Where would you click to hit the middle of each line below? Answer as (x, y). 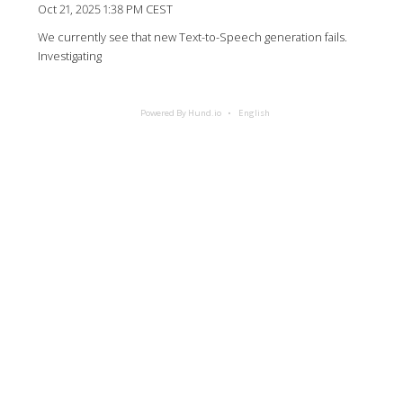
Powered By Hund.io (181, 113)
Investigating (69, 56)
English (254, 113)
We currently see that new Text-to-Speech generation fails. (192, 37)
